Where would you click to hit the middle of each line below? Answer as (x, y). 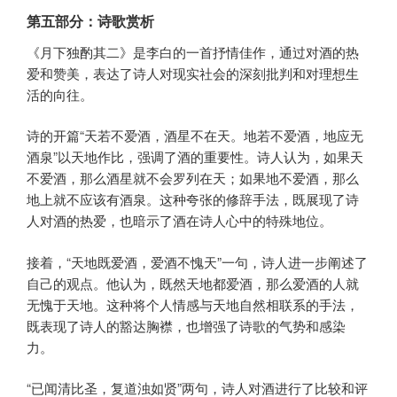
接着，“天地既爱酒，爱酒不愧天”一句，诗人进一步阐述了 (197, 261)
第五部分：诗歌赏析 (90, 20)
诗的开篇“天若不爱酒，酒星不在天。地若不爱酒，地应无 (195, 136)
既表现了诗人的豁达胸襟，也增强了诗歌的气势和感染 (186, 325)
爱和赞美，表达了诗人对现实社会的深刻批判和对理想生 (193, 73)
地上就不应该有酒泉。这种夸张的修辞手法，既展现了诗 (193, 199)
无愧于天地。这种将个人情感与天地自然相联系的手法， (193, 304)
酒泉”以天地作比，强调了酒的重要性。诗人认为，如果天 (195, 157)
